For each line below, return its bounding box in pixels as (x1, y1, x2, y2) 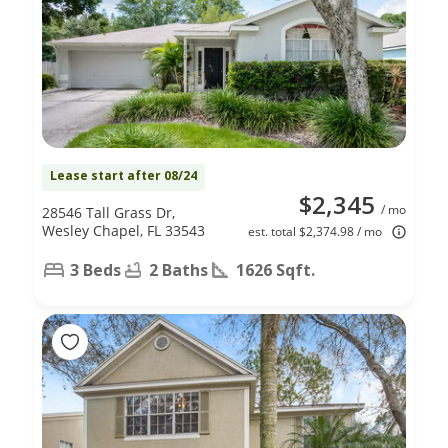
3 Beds (70, 258, 121, 281)
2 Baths (149, 258, 208, 281)
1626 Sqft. (236, 258, 315, 281)
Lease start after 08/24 (50, 166, 197, 184)
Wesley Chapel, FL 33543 (42, 220, 205, 240)
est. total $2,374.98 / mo (248, 222, 382, 240)
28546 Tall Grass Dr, (42, 202, 175, 222)
